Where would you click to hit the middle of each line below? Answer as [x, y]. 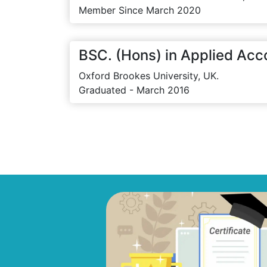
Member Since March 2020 [140, 10]
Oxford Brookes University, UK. [149, 76]
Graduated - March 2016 [134, 90]
